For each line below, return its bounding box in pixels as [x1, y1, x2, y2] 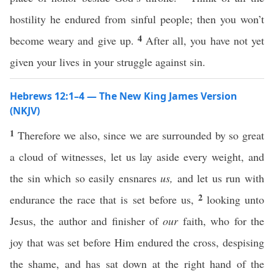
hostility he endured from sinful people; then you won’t [10, 12, 264, 26]
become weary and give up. [10, 33, 138, 48]
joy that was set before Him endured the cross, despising [10, 235, 264, 250]
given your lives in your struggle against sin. [10, 54, 206, 69]
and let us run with [173, 171, 265, 185]
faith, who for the [178, 213, 265, 228]
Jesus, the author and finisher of [10, 213, 163, 228]
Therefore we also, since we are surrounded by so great [17, 128, 265, 143]
